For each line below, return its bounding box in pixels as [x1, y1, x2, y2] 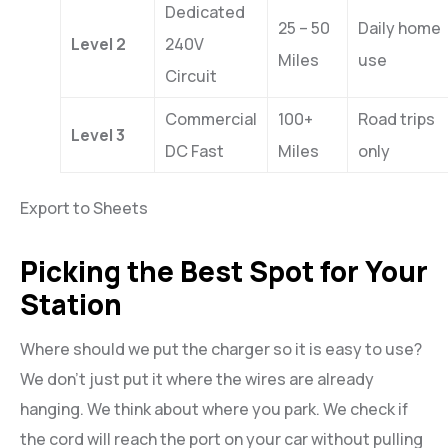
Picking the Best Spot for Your [20, 251, 428, 290]
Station [20, 284, 122, 323]
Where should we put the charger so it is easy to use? [20, 338, 422, 361]
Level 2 [71, 32, 126, 55]
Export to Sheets [20, 196, 148, 219]
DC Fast [165, 139, 224, 162]
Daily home [358, 16, 441, 39]
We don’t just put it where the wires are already [20, 368, 374, 391]
